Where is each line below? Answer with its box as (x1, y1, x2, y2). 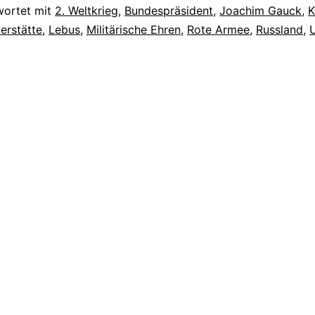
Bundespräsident (124, 4, 213, 18)
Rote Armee (187, 22, 250, 37)
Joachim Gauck (219, 4, 302, 18)
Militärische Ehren (86, 22, 181, 37)
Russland (256, 22, 303, 37)
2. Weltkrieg (55, 4, 118, 18)
